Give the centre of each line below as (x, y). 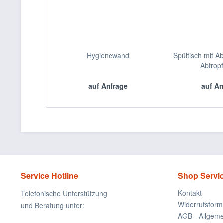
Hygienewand (108, 55)
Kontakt (190, 193)
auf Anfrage (108, 86)
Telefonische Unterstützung (64, 193)
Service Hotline (50, 175)
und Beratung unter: (53, 205)
